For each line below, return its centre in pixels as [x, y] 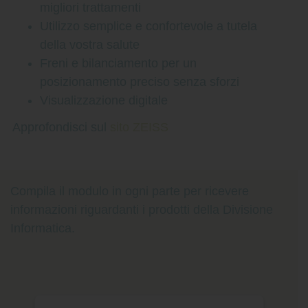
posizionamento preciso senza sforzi [140, 82]
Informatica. [43, 229]
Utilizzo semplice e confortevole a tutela [148, 26]
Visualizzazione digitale [104, 101]
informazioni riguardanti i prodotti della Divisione [142, 210]
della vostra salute [90, 45]
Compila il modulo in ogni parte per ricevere [130, 191]
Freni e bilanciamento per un [118, 64]
